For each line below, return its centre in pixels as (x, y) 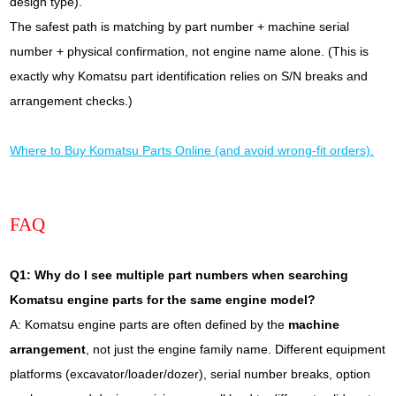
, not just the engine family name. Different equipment (236, 349)
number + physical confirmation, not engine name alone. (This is (190, 51)
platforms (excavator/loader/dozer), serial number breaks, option (190, 374)
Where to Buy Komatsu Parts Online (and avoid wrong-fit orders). (192, 150)
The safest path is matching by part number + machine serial (180, 27)
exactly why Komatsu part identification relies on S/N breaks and (189, 76)
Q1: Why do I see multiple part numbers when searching (179, 275)
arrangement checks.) (73, 101)
